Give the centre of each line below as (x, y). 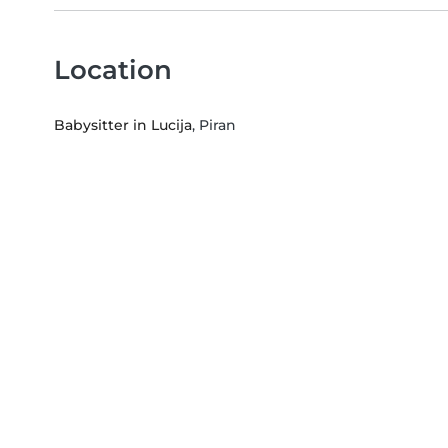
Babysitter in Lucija (123, 124)
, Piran (214, 124)
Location (113, 69)
